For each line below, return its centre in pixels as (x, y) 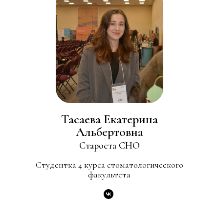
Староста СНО (109, 146)
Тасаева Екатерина (109, 119)
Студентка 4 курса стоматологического (109, 165)
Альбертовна (109, 132)
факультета (109, 175)
